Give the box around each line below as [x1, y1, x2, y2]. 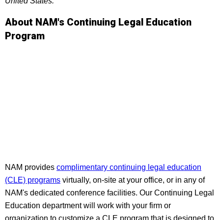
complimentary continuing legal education [56, 163, 201, 171]
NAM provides [5, 163, 56, 171]
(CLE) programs [5, 176, 60, 184]
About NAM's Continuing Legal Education [5, 16, 192, 28]
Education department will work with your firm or [5, 201, 171, 210]
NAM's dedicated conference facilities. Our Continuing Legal [5, 189, 214, 197]
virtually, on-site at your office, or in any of [60, 176, 205, 184]
